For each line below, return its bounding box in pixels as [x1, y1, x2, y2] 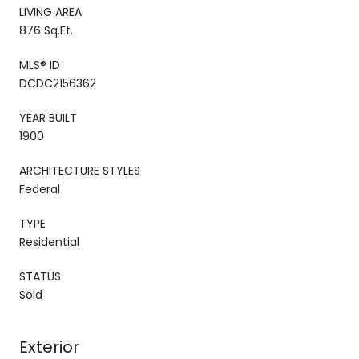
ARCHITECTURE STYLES [19, 162, 140, 179]
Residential [19, 233, 79, 250]
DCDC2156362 [19, 75, 96, 91]
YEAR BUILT [19, 109, 77, 126]
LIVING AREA [19, 3, 82, 20]
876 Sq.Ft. [19, 22, 73, 38]
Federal [19, 180, 60, 197]
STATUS [19, 268, 61, 284]
